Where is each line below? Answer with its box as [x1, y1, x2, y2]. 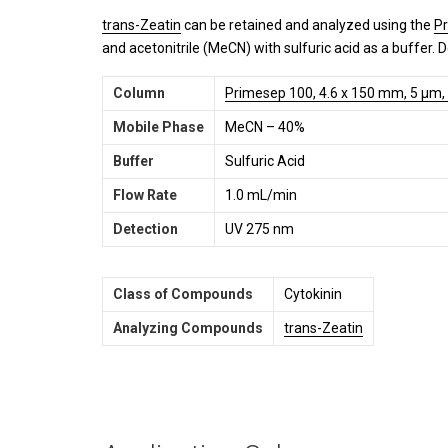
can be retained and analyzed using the [181, 17, 434, 33]
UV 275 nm [225, 221, 294, 237]
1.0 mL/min [225, 187, 297, 203]
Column [113, 85, 165, 101]
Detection [113, 221, 178, 237]
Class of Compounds [113, 286, 253, 302]
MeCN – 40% [225, 119, 305, 135]
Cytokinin [284, 286, 342, 302]
